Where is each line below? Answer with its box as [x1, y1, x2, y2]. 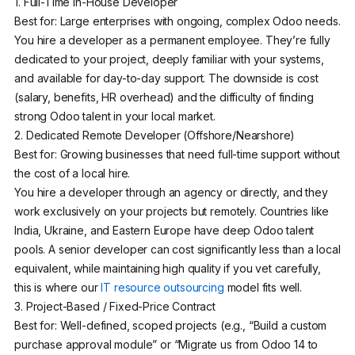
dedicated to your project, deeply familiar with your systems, [14, 52, 324, 67]
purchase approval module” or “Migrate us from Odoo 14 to [14, 338, 319, 352]
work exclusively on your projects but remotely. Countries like [14, 204, 330, 219]
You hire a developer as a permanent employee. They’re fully [14, 33, 330, 48]
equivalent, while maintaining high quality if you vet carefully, [14, 261, 321, 276]
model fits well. [223, 281, 305, 295]
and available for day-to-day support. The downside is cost [14, 71, 319, 86]
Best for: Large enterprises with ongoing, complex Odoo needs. [14, 14, 341, 29]
